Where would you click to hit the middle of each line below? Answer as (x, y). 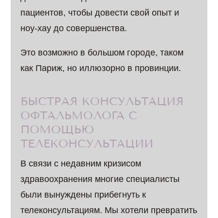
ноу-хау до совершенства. (74, 28)
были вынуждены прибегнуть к (83, 195)
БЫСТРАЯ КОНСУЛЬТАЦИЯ (102, 101)
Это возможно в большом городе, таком (102, 53)
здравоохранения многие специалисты (100, 179)
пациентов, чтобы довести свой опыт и (100, 13)
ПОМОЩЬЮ (58, 130)
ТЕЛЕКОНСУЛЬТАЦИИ (87, 144)
